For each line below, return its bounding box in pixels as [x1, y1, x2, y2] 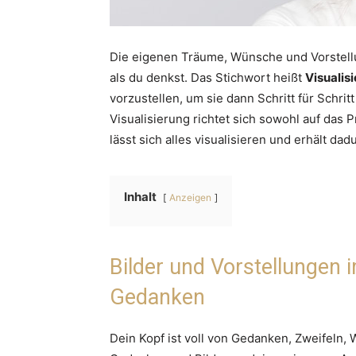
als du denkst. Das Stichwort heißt [110, 69, 305, 85]
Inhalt [124, 188, 157, 204]
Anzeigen [169, 191, 211, 203]
